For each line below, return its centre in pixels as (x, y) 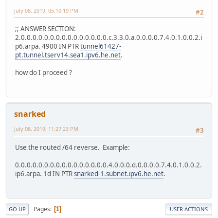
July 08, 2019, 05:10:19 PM (46, 10)
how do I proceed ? (44, 73)
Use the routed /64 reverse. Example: (73, 147)
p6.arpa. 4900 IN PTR (48, 46)
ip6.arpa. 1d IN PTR (45, 173)
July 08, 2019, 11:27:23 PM (46, 129)
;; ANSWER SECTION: (45, 29)
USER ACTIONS (189, 209)
